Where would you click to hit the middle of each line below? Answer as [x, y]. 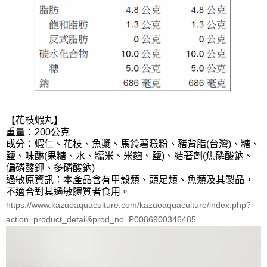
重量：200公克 [38, 132]
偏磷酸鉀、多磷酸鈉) [50, 168]
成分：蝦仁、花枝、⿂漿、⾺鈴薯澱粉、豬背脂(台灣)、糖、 [133, 144]
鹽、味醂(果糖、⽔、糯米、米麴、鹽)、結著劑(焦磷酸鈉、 [130, 156]
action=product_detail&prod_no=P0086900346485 [101, 220]
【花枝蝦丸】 [35, 120]
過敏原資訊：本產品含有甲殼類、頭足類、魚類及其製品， [130, 180]
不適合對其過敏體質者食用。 [68, 192]
